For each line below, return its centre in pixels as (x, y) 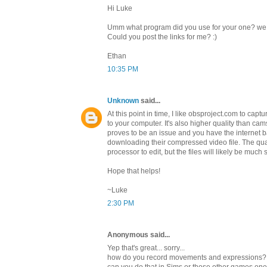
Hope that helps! (134, 171)
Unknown (124, 100)
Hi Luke (120, 8)
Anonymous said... (139, 235)
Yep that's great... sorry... (146, 248)
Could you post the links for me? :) (162, 37)
